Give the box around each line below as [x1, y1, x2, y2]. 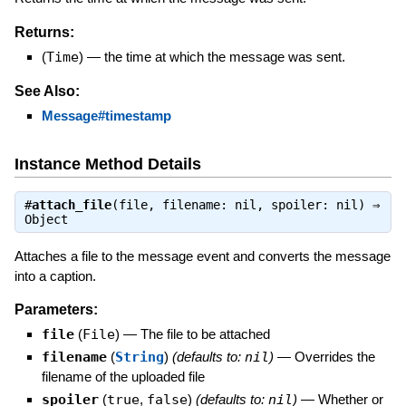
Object [24, 211, 68, 227]
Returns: [14, 24, 74, 40]
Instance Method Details [14, 155, 201, 174]
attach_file [31, 197, 111, 212]
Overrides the [294, 349, 375, 365]
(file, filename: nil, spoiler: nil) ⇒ [111, 197, 380, 212]
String [114, 349, 164, 366]
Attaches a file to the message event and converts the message [14, 247, 391, 264]
